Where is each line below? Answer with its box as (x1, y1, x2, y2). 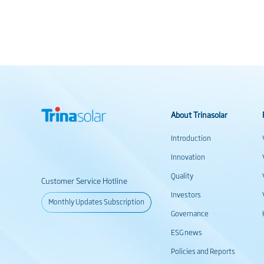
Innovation (171, 151, 205, 162)
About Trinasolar (171, 108, 227, 120)
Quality (171, 170, 193, 181)
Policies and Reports (171, 246, 235, 256)
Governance (171, 208, 209, 219)
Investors (171, 189, 201, 200)
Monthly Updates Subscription (48, 196, 144, 207)
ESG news (171, 227, 202, 237)
